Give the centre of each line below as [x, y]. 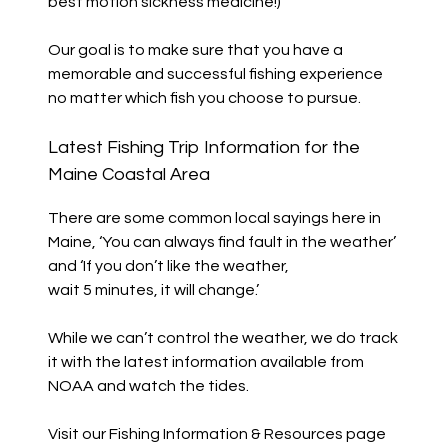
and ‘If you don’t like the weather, [168, 265]
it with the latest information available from [205, 361]
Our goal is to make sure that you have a [195, 49]
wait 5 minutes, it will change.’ [153, 289]
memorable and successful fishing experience [215, 73]
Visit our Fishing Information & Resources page [216, 433]
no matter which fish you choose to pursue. [204, 97]
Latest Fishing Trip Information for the [203, 147]
